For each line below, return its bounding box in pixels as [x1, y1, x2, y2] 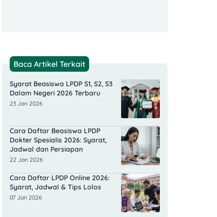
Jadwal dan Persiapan [10, 145, 83, 154]
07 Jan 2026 [10, 194, 42, 201]
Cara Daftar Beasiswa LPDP [10, 126, 100, 136]
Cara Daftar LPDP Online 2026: [10, 173, 109, 183]
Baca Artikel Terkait [14, 59, 85, 69]
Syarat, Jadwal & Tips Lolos [10, 183, 101, 192]
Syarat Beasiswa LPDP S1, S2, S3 [10, 79, 112, 89]
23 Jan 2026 [10, 100, 42, 108]
